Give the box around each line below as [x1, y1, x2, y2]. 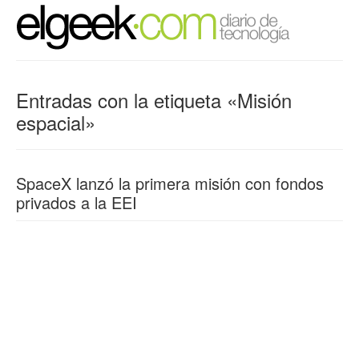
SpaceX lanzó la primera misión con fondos [16, 171, 324, 195]
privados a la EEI [16, 191, 137, 214]
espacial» [16, 108, 95, 136]
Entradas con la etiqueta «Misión [16, 86, 292, 114]
